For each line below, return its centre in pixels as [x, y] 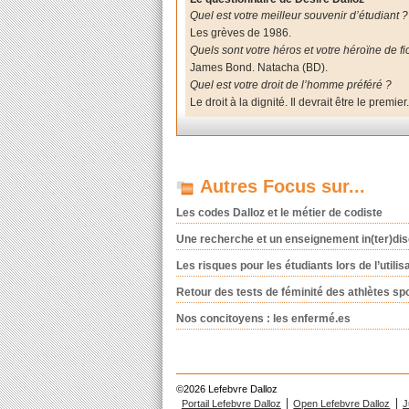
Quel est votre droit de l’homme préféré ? [291, 84]
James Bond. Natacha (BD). [259, 67]
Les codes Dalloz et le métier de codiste [279, 212]
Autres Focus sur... [282, 186]
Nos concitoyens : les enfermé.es [263, 318]
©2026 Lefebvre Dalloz [226, 389]
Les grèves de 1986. [241, 33]
